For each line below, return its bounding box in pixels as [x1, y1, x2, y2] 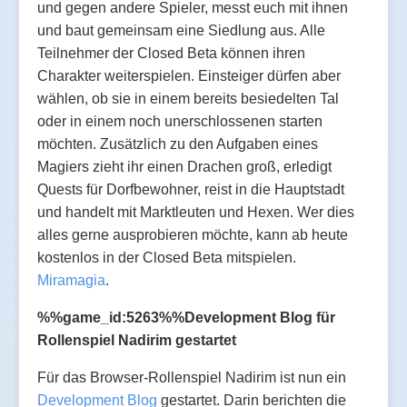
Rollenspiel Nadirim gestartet [37, 332, 236, 348]
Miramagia [37, 272, 105, 288]
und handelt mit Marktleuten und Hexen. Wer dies [37, 203, 354, 220]
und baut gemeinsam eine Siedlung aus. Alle [37, 22, 325, 38]
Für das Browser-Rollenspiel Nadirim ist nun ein [37, 369, 346, 385]
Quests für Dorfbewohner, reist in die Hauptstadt [37, 181, 344, 197]
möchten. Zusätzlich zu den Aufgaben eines [37, 135, 318, 152]
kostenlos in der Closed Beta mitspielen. [37, 249, 296, 265]
